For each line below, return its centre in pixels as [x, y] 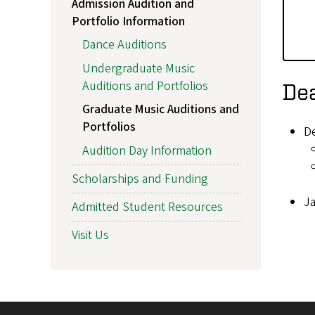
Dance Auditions [124, 45]
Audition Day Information [147, 150]
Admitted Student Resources [147, 207]
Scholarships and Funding [140, 179]
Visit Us [90, 235]
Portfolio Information [128, 21]
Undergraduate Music [139, 68]
